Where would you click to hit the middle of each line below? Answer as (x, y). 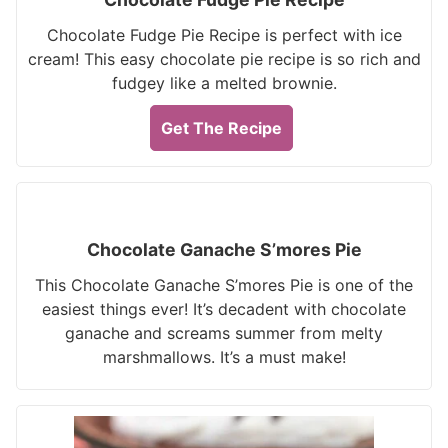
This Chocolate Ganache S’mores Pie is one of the (224, 285)
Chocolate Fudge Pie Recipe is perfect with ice (224, 35)
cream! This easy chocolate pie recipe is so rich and (224, 59)
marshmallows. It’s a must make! (224, 357)
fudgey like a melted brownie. (224, 83)
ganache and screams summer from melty (224, 333)
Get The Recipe (221, 128)
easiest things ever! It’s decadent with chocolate (224, 309)
